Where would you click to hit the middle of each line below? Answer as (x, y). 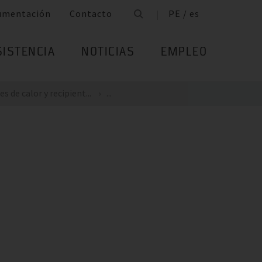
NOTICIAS (108, 53)
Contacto (91, 14)
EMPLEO (184, 53)
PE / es (184, 14)
